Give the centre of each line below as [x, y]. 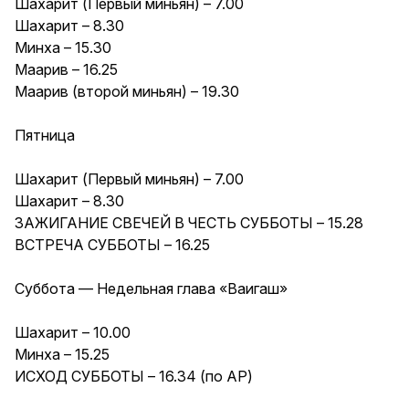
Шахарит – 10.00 [73, 332]
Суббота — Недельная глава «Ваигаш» [151, 288]
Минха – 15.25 [62, 354]
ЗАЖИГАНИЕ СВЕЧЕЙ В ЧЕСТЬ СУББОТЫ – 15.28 [189, 222]
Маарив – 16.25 [66, 69]
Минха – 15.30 [63, 47]
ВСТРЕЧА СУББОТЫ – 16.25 [112, 244]
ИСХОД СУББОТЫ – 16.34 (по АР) [134, 376]
